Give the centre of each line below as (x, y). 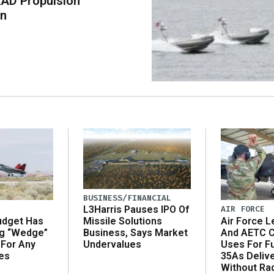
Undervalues (112, 245)
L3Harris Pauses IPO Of (136, 210)
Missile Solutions (123, 221)
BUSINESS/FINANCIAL (127, 198)
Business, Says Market (135, 233)
